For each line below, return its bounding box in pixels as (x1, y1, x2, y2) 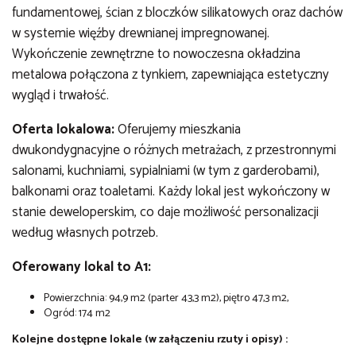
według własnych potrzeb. (12, 221, 158, 244)
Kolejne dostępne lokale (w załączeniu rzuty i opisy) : (12, 330, 288, 349)
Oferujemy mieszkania (114, 118, 241, 141)
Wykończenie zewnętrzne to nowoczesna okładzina (12, 42, 300, 65)
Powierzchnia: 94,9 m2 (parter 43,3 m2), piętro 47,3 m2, (44, 288, 288, 308)
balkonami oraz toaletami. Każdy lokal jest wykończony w (12, 180, 330, 203)
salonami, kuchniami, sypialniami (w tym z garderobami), (12, 159, 319, 182)
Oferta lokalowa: (12, 118, 114, 141)
